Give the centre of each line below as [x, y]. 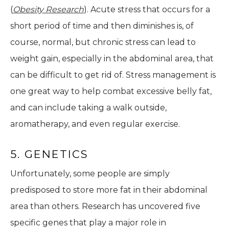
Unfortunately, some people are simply [90, 174]
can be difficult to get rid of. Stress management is [113, 75]
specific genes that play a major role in [88, 223]
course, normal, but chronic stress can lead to [103, 42]
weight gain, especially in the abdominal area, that [112, 59]
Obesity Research [48, 10]
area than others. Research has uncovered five [105, 207]
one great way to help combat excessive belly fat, [111, 91]
